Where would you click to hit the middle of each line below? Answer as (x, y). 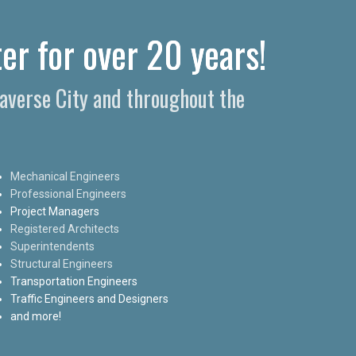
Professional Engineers (69, 193)
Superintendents (53, 246)
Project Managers (55, 211)
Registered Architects (65, 228)
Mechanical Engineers (66, 176)
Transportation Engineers (74, 281)
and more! (36, 316)
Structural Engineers (62, 263)
